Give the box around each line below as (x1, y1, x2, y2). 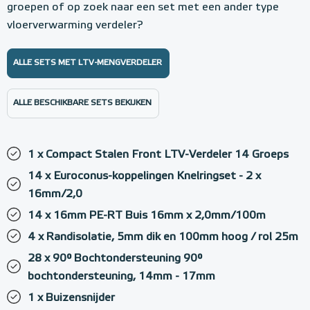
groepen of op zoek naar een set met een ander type (7, 2, 279, 13)
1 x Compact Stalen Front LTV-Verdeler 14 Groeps (28, 149, 289, 161)
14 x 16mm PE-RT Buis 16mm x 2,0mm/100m (28, 210, 266, 221)
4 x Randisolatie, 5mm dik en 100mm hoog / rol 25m (28, 232, 298, 243)
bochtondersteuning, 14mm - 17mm (28, 271, 215, 282)
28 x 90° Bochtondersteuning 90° (28, 253, 202, 264)
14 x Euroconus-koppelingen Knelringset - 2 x (28, 171, 261, 182)
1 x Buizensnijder (28, 293, 115, 304)
